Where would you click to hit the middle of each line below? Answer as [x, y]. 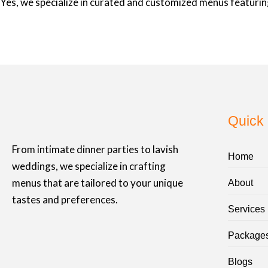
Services [246, 209]
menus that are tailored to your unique [98, 182]
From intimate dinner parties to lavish [95, 149]
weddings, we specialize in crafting [89, 166]
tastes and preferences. [66, 199]
